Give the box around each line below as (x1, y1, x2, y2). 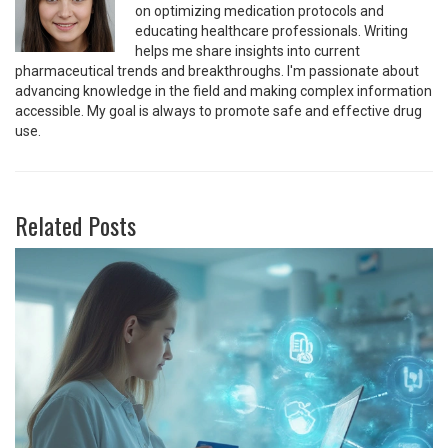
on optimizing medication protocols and (135, 3, 384, 20)
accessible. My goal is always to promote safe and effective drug (15, 103, 422, 120)
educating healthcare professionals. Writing (135, 23, 408, 40)
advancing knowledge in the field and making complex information (15, 83, 432, 100)
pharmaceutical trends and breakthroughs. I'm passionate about (15, 63, 419, 80)
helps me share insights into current (135, 43, 360, 60)
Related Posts (15, 207, 136, 244)
